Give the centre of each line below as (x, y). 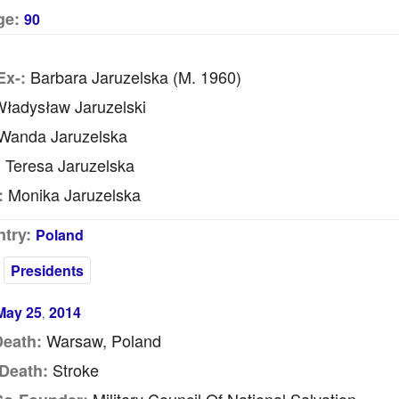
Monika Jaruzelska (72, 194)
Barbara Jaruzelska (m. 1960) (133, 77)
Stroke (73, 370)
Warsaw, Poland (101, 340)
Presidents (47, 270)
